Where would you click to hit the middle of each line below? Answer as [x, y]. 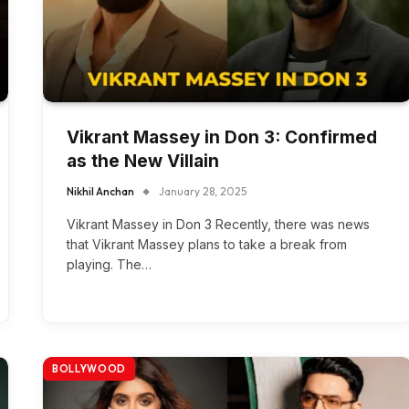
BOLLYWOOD [89, 369]
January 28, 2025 [203, 192]
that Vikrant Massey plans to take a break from [207, 245]
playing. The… [109, 265]
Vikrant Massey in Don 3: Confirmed [222, 138]
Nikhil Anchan [100, 192]
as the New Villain [143, 162]
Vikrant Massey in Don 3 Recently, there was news [218, 225]
